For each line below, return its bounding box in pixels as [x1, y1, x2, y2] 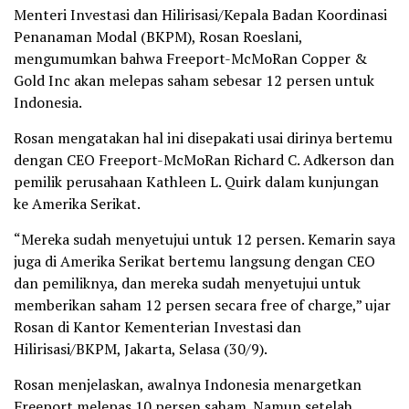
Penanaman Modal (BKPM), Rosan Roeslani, [14, 26, 302, 47]
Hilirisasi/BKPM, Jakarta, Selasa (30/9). [14, 339, 267, 360]
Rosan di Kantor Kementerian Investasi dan [14, 317, 301, 338]
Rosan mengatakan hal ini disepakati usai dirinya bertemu [14, 128, 393, 149]
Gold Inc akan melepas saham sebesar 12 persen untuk [14, 70, 374, 91]
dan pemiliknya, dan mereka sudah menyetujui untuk [14, 273, 361, 294]
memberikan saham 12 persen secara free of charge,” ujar [14, 295, 391, 316]
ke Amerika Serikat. [14, 194, 141, 215]
